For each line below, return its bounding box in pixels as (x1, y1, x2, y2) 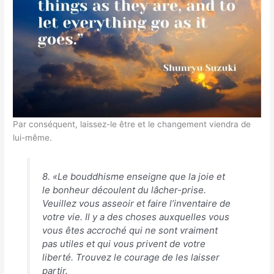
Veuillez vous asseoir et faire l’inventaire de (42, 198, 231, 210)
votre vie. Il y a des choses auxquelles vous (42, 211, 229, 223)
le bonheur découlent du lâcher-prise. (42, 184, 206, 196)
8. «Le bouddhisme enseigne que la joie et (42, 171, 225, 183)
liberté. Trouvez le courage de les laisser (42, 251, 220, 264)
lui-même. (13, 132, 53, 143)
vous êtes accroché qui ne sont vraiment (42, 224, 218, 237)
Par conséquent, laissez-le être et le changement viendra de (13, 119, 251, 129)
